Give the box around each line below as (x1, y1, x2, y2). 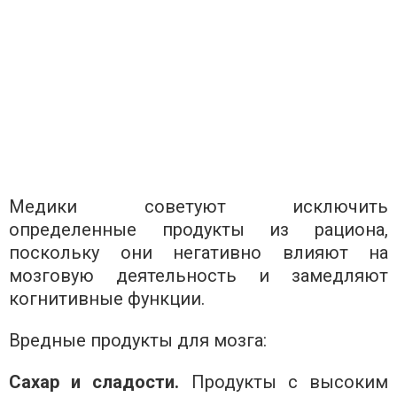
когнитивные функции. (9, 287, 205, 309)
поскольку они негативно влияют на (9, 241, 388, 263)
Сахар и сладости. (9, 370, 191, 393)
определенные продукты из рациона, (9, 218, 388, 240)
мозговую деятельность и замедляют (9, 264, 388, 286)
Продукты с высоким (191, 370, 389, 393)
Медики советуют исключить (9, 195, 388, 217)
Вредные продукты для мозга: (9, 329, 267, 351)
